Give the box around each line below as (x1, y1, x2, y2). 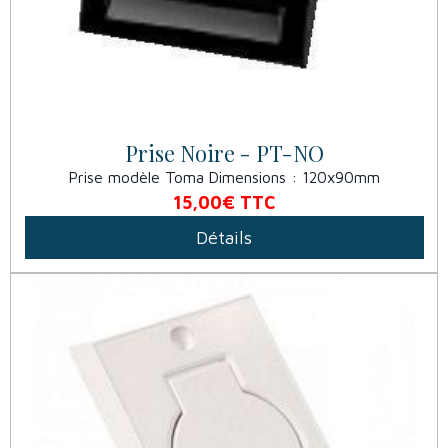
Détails (196, 227, 252, 249)
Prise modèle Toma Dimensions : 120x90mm (68, 168, 380, 187)
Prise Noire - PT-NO (124, 139, 324, 168)
